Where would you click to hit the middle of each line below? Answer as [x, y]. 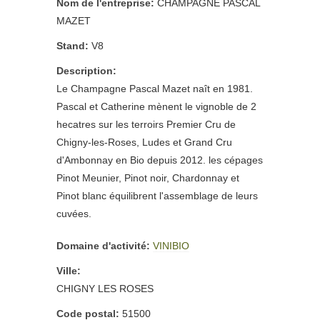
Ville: [69, 271]
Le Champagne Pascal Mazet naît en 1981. [155, 89]
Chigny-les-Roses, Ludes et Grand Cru [144, 142]
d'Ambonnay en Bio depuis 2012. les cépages [160, 160]
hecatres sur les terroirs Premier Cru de [146, 125]
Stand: [72, 46]
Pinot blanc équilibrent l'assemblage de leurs [157, 196]
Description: [86, 71]
